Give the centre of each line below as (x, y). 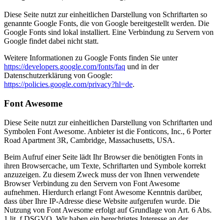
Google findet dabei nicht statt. (51, 41)
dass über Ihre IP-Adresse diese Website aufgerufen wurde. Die (102, 201)
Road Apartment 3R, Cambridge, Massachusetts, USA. (89, 140)
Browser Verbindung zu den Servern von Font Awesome (92, 183)
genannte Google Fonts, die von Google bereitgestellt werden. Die (107, 24)
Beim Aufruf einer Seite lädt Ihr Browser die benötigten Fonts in (103, 157)
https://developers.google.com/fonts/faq (65, 67)
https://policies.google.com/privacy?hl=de (68, 84)
